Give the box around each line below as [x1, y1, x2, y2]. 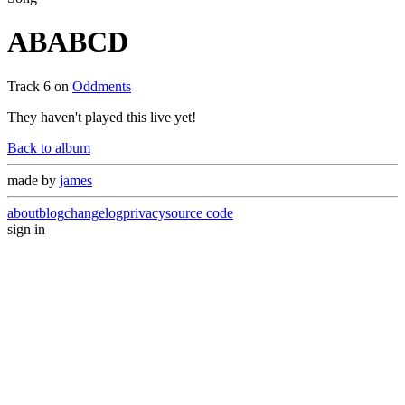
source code [165, 204, 233, 221]
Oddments [72, 78, 131, 94]
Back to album [7, 139, 90, 155]
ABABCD [7, 25, 128, 59]
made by [7, 172, 60, 188]
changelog [64, 204, 123, 221]
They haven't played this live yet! [7, 108, 196, 125]
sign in [7, 221, 45, 237]
